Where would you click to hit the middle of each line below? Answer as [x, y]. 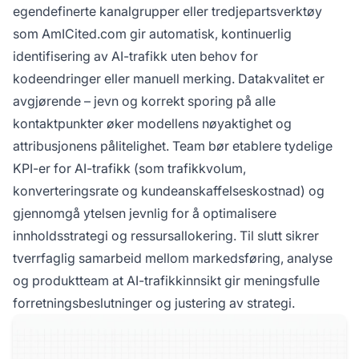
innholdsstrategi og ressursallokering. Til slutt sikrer [166, 236]
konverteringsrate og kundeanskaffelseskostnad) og [169, 191]
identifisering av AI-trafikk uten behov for [135, 56]
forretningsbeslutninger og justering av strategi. [154, 303]
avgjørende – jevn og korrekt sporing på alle [144, 101]
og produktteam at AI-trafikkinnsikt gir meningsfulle [166, 281]
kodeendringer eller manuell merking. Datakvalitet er [169, 79]
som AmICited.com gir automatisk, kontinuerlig [152, 34]
